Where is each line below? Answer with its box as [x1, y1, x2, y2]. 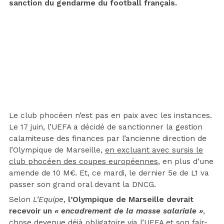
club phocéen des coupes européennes [9, 156, 158, 166]
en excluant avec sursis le [105, 145, 203, 154]
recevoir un [9, 206, 52, 215]
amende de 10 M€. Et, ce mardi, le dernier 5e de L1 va [9, 168, 209, 177]
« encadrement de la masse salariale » [52, 206, 203, 215]
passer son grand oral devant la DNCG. [9, 179, 156, 189]
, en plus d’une [158, 156, 213, 166]
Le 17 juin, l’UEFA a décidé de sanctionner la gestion [9, 122, 202, 131]
